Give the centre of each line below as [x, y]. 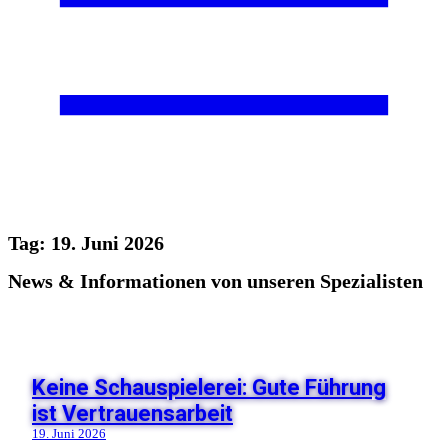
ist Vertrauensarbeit [132, 412]
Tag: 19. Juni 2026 [86, 244]
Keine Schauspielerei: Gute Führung [209, 386]
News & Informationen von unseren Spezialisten [215, 282]
